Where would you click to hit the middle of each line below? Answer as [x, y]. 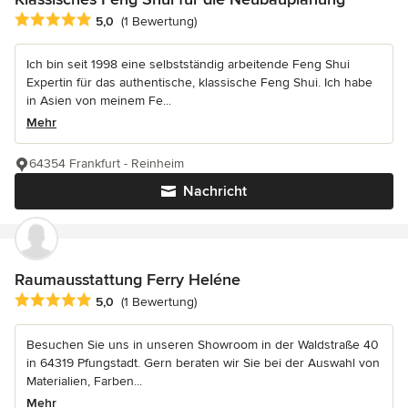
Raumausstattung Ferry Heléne [127, 279]
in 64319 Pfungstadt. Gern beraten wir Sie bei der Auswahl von [203, 363]
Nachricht [215, 191]
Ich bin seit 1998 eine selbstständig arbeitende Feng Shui [188, 64]
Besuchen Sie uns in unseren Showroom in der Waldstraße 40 [203, 345]
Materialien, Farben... [84, 382]
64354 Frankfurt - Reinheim [107, 163]
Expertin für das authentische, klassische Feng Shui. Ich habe [199, 82]
